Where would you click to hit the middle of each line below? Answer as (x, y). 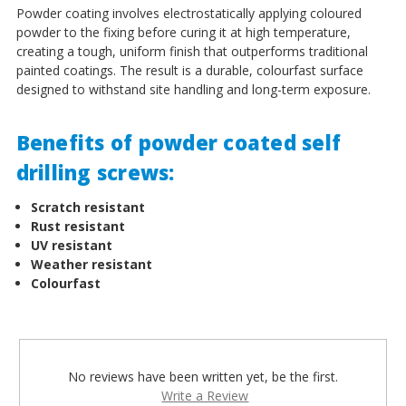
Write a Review (205, 395)
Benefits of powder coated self (178, 142)
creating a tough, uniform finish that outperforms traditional (192, 51)
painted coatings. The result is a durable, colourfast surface (189, 70)
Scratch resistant (87, 207)
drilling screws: (95, 172)
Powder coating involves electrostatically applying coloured (188, 13)
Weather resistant (91, 264)
